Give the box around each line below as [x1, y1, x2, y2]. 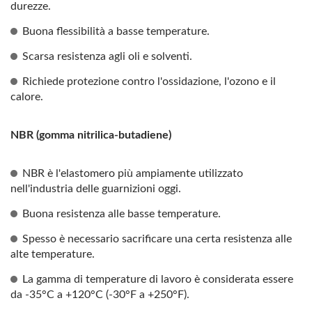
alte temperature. [10, 249, 95, 260]
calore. [10, 91, 43, 102]
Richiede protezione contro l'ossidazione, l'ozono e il [22, 76, 276, 87]
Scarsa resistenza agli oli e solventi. [22, 51, 192, 62]
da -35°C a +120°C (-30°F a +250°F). [10, 289, 189, 300]
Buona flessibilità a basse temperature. [22, 26, 210, 37]
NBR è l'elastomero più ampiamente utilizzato [22, 168, 243, 179]
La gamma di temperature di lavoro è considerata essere [22, 274, 293, 285]
